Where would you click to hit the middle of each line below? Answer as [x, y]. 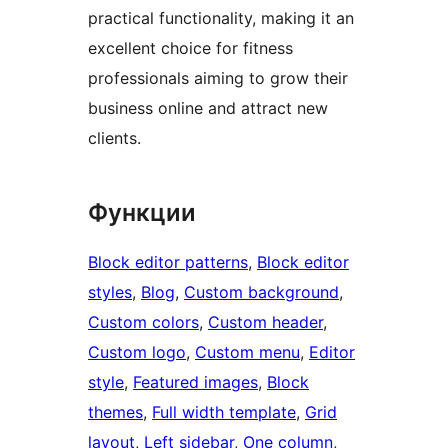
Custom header [265, 321]
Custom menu [247, 351]
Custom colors [143, 321]
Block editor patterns [168, 261]
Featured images [195, 381]
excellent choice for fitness [190, 47]
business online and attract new [208, 107]
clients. [114, 137]
